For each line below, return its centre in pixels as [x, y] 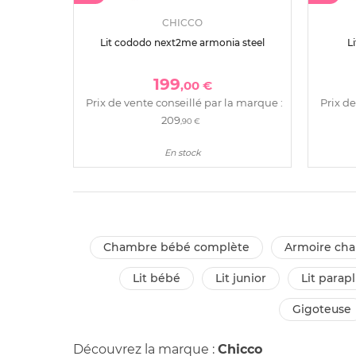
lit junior [244, 279]
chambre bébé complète [180, 248]
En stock [182, 153]
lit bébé [160, 279]
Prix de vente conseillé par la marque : [184, 103]
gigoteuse [326, 310]
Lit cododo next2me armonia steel [182, 43]
